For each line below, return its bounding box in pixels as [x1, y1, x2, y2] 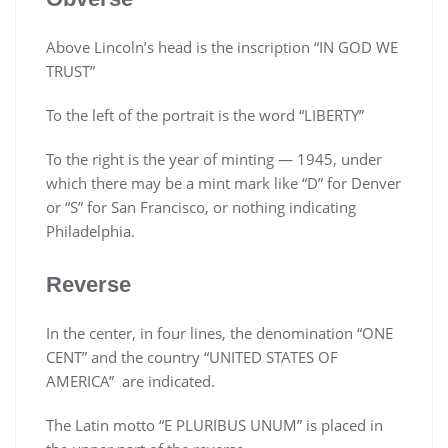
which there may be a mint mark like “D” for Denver [46, 173, 401, 194]
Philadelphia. [46, 221, 135, 242]
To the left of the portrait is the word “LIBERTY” [46, 105, 364, 126]
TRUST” [46, 61, 95, 82]
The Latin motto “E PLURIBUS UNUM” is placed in [46, 415, 383, 436]
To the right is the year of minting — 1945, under [46, 149, 382, 170]
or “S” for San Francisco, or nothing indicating [46, 197, 356, 218]
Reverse [46, 272, 131, 298]
